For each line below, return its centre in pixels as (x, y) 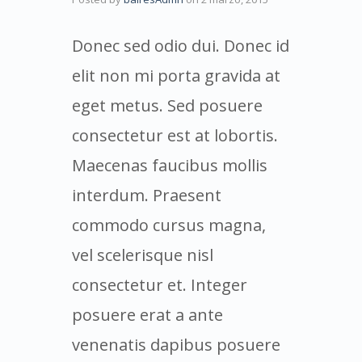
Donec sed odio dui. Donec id (181, 45)
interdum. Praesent (147, 195)
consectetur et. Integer (160, 284)
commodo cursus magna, (169, 225)
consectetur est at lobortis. (175, 135)
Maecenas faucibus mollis (170, 165)
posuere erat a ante (147, 314)
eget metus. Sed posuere (167, 105)
